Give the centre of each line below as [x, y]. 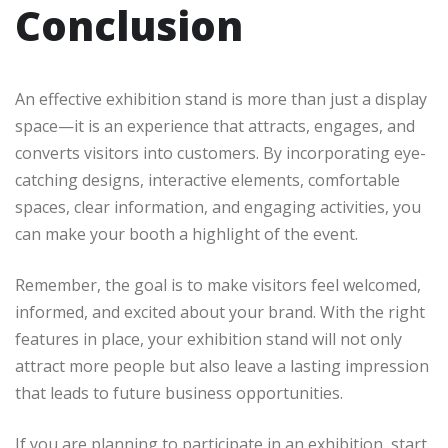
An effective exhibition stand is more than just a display [221, 99]
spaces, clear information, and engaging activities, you [218, 207]
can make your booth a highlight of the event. [186, 234]
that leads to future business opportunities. [179, 393]
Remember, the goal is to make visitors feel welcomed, [218, 285]
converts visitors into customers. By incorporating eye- [220, 153]
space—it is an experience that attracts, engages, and [215, 126]
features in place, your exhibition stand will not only [208, 339]
